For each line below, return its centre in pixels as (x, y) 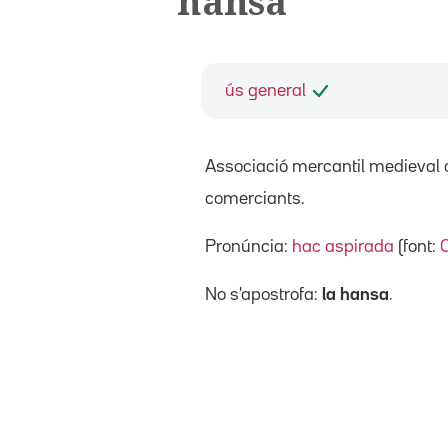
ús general (265, 90)
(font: (417, 246)
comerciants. (255, 198)
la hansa (355, 294)
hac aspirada (343, 246)
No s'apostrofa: (263, 294)
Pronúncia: (248, 246)
